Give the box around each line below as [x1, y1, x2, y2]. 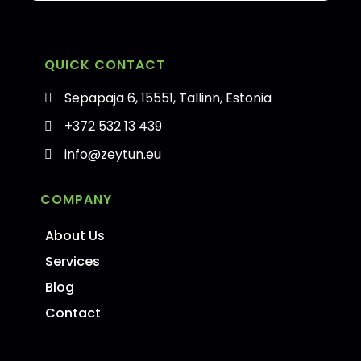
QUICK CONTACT [44, 56, 165, 75]
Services [45, 252, 100, 272]
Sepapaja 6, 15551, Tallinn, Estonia [64, 89, 272, 108]
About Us [45, 226, 105, 246]
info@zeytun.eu [64, 145, 161, 164]
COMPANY [40, 190, 112, 210]
